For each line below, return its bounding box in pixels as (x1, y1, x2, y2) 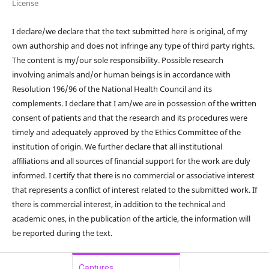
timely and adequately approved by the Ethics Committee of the (11, 127, 241, 138)
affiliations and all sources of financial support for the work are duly (11, 156, 250, 167)
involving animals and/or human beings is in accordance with (11, 69, 231, 80)
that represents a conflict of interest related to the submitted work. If (11, 184, 257, 196)
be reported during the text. (11, 228, 112, 239)
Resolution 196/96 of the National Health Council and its (11, 83, 212, 95)
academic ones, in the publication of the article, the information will (11, 213, 250, 225)
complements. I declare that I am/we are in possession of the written (11, 98, 256, 109)
